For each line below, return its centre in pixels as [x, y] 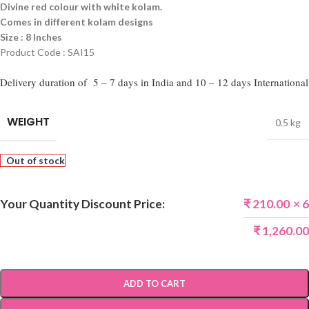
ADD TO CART [154, 283]
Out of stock [35, 160]
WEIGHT [28, 121]
